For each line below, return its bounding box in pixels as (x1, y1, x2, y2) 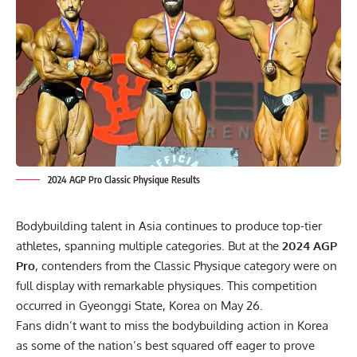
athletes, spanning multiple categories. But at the (16, 238, 282, 254)
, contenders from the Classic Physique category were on (35, 258, 337, 274)
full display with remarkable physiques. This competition (16, 278, 317, 294)
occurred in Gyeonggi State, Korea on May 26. (16, 298, 266, 314)
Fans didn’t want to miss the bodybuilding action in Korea (16, 318, 328, 334)
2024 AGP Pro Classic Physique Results (48, 174, 200, 186)
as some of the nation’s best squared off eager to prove (16, 338, 315, 354)
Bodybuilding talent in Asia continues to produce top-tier (16, 218, 322, 234)
